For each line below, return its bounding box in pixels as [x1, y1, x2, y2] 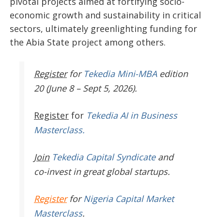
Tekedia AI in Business [86, 109, 177, 122]
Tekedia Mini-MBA [83, 68, 157, 80]
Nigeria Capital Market [83, 193, 174, 205]
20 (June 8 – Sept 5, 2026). [34, 82, 137, 94]
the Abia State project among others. [10, 36, 166, 48]
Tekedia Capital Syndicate [49, 151, 155, 163]
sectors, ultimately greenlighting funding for [10, 23, 197, 35]
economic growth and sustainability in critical [10, 9, 201, 21]
